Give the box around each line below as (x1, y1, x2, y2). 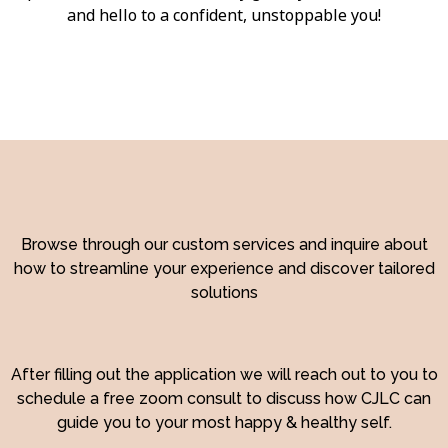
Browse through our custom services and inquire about (20, 235, 428, 254)
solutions (190, 283, 258, 302)
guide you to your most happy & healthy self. (56, 413, 392, 432)
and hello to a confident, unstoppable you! (67, 4, 381, 26)
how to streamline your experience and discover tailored (13, 259, 435, 278)
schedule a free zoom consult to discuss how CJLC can (17, 389, 431, 408)
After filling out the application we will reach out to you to (10, 365, 438, 384)
